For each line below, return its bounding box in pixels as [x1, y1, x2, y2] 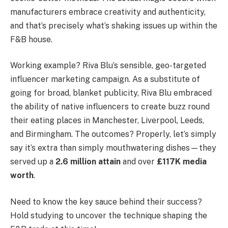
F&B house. [10, 34, 52, 44]
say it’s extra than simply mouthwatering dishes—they [10, 143, 216, 153]
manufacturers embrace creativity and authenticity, [10, 7, 206, 17]
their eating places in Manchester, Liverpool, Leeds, [10, 116, 204, 126]
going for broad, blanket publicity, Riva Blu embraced [10, 88, 212, 98]
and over [121, 157, 157, 167]
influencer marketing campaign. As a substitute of [10, 74, 200, 84]
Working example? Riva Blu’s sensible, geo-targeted [10, 61, 206, 71]
